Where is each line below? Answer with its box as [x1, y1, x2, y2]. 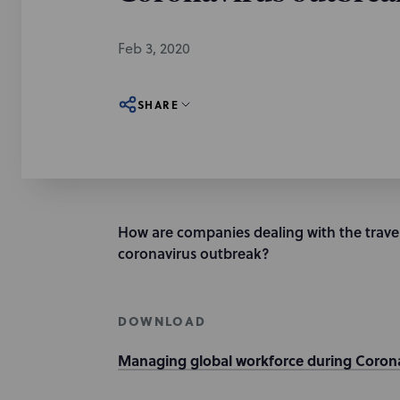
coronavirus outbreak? [118, 243, 273, 263]
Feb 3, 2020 [118, 38, 190, 58]
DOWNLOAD [118, 312, 206, 330]
